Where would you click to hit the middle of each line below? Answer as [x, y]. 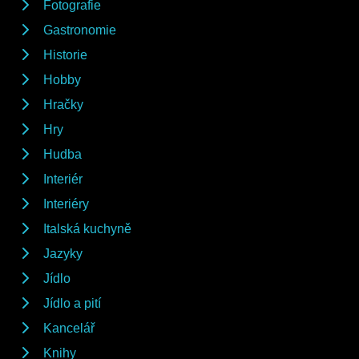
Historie [65, 54]
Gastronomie [80, 30]
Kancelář [69, 328]
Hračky [63, 104]
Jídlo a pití [72, 303]
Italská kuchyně [87, 228]
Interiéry [66, 204]
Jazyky [63, 253]
